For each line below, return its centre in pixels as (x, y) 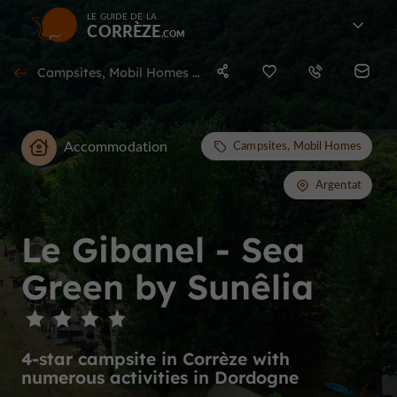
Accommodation (116, 146)
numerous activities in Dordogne (160, 378)
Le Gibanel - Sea (163, 249)
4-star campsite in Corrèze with (156, 359)
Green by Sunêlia (167, 287)
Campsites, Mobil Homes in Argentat (115, 73)
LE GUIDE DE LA (122, 16)
